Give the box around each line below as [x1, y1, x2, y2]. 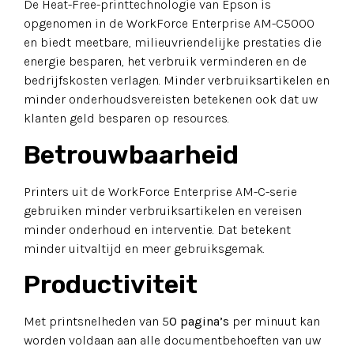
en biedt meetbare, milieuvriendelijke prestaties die [24, 35, 322, 51]
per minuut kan [229, 314, 320, 330]
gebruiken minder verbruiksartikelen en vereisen [24, 202, 302, 218]
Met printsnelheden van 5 [24, 314, 169, 330]
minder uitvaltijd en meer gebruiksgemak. [24, 240, 265, 256]
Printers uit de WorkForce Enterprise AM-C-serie [24, 183, 297, 199]
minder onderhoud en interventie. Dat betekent [24, 221, 291, 237]
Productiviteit [24, 269, 198, 300]
